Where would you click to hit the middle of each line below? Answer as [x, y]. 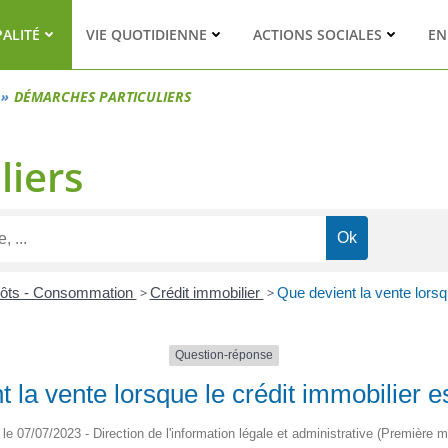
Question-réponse [224, 355]
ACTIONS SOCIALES [317, 34]
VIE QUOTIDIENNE [146, 34]
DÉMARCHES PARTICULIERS [102, 96]
